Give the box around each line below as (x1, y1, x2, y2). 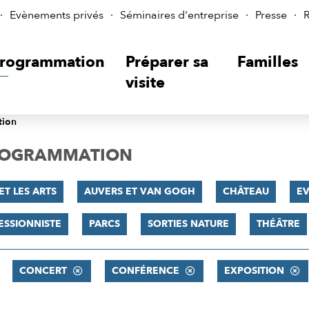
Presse (255, 8, 287, 23)
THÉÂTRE (256, 217, 300, 230)
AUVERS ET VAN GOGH (83, 185, 195, 198)
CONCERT (19, 264, 67, 277)
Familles (237, 52, 299, 72)
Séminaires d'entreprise (120, 8, 239, 23)
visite (125, 72, 165, 93)
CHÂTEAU (222, 185, 269, 198)
